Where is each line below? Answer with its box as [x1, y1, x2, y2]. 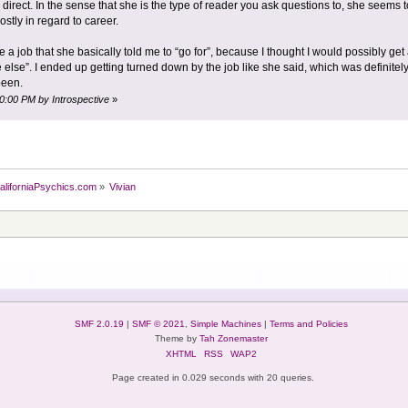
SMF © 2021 [131, 319, 185, 330]
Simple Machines [189, 319, 261, 330]
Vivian [109, 181, 137, 193]
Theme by [154, 333, 199, 344]
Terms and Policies [269, 319, 348, 330]
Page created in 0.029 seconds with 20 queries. [112, 372, 314, 383]
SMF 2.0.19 [74, 319, 124, 330]
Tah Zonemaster [199, 333, 268, 344]
